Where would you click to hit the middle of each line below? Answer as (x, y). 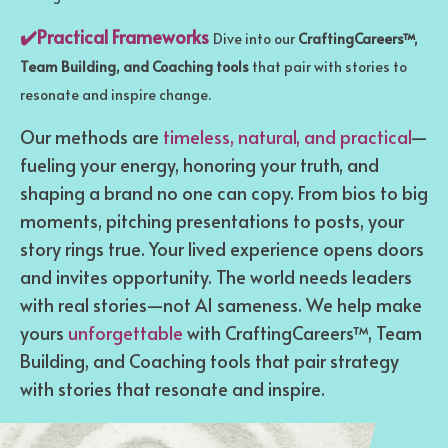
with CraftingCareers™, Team (302, 333)
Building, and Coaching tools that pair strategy (209, 361)
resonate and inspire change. (115, 95)
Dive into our (255, 39)
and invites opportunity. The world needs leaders (216, 277)
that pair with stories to (328, 67)
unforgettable (125, 333)
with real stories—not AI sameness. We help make (221, 305)
